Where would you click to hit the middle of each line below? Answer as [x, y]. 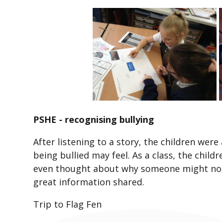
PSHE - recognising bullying [94, 120]
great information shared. [89, 182]
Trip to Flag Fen [68, 204]
